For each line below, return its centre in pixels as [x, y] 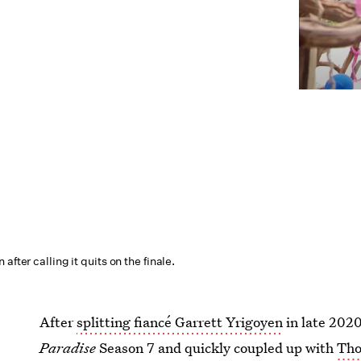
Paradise [70, 348]
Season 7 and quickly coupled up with [218, 348]
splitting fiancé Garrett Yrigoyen [180, 322]
